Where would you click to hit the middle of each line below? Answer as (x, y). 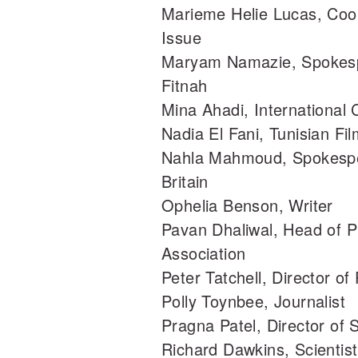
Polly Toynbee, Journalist (253, 301)
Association (204, 253)
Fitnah (185, 86)
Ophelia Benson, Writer (247, 205)
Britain (185, 181)
